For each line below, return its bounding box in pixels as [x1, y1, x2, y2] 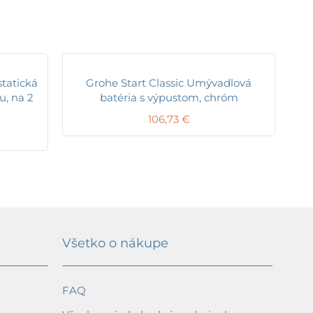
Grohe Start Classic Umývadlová [86, 75, 252, 89]
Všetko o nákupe [62, 235, 168, 252]
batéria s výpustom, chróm [99, 90, 238, 104]
